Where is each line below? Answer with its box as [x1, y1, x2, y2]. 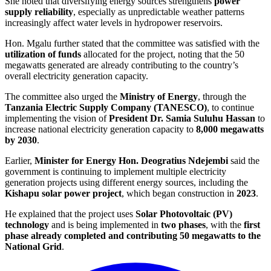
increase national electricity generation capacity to [5, 123, 196, 134]
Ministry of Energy [120, 91, 198, 102]
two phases [161, 219, 206, 230]
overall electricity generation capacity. [5, 70, 148, 81]
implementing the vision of [5, 113, 109, 123]
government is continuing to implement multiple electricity [5, 166, 226, 177]
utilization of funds [5, 48, 81, 59]
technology [5, 219, 49, 230]
